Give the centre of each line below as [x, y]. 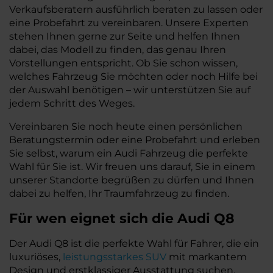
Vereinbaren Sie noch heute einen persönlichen [126, 126]
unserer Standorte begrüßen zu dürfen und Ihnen [132, 180]
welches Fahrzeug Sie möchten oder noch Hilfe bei [133, 76]
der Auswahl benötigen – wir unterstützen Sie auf [130, 90]
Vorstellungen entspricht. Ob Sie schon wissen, [123, 63]
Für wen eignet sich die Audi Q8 [122, 218]
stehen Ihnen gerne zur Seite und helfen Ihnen [125, 36]
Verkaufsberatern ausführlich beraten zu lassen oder [136, 9]
